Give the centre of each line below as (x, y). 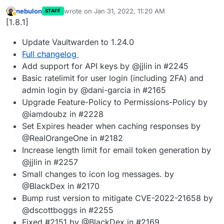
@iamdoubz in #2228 (63, 114)
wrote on (79, 11)
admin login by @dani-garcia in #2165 (94, 90)
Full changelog (49, 54)
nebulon (29, 11)
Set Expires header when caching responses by (111, 126)
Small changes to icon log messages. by (98, 174)
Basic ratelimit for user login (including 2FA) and (113, 78)
